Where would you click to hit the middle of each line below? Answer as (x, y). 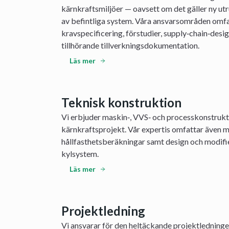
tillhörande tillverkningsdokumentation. (130, 45)
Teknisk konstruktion (121, 102)
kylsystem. (80, 154)
